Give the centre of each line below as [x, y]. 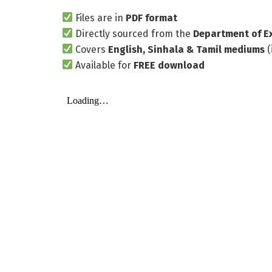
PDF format [152, 18]
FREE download [169, 65]
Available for [104, 65]
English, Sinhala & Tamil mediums [187, 49]
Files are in [100, 18]
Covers [91, 49]
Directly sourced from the [133, 33]
